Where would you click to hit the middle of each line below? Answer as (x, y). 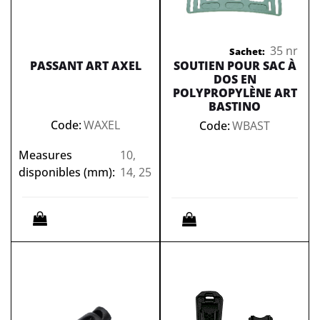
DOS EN (235, 79)
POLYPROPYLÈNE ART (235, 93)
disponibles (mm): (67, 172)
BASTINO (235, 106)
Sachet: (247, 51)
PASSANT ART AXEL (85, 66)
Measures (45, 155)
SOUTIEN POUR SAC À (235, 66)
